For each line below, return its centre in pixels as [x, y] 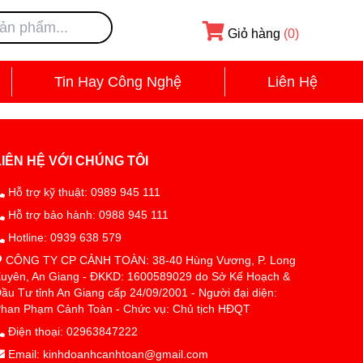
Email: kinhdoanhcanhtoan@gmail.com [108, 354]
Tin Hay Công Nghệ [118, 82]
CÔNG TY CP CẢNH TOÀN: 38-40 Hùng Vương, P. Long [149, 261]
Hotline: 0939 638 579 [65, 238]
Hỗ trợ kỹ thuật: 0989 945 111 [83, 192]
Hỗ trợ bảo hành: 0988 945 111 [87, 215]
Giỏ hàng [254, 33]
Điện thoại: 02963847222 [73, 332]
